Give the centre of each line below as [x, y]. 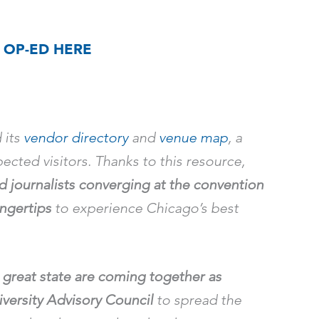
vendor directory [76, 138]
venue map [193, 138]
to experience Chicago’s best [145, 208]
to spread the [197, 300]
